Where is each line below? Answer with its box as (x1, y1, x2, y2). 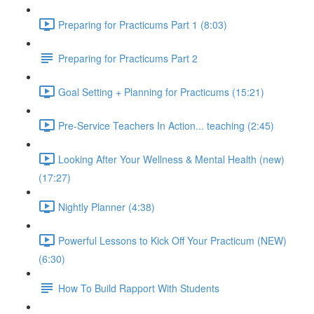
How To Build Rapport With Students (58, 280, 219, 295)
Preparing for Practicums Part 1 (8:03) (58, 17, 227, 32)
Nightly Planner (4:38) (58, 199, 155, 214)
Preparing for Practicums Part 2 (58, 50, 198, 65)
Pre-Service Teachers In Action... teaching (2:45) (58, 118, 274, 132)
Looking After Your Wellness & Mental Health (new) (58, 151, 285, 166)
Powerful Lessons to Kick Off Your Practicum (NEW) (58, 233, 287, 247)
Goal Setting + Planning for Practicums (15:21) (58, 84, 264, 99)
